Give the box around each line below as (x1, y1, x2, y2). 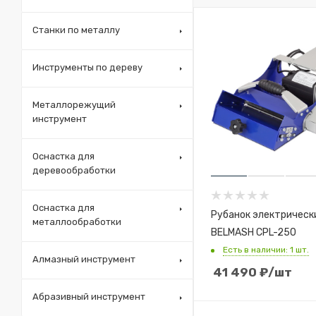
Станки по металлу (32, 25, 120, 35)
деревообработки (32, 165, 116, 176)
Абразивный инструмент (32, 291, 145, 302)
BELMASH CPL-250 (211, 226, 296, 238)
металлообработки (32, 217, 121, 227)
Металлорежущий (32, 99, 116, 110)
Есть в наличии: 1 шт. (223, 244, 309, 255)
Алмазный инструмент (32, 254, 135, 265)
